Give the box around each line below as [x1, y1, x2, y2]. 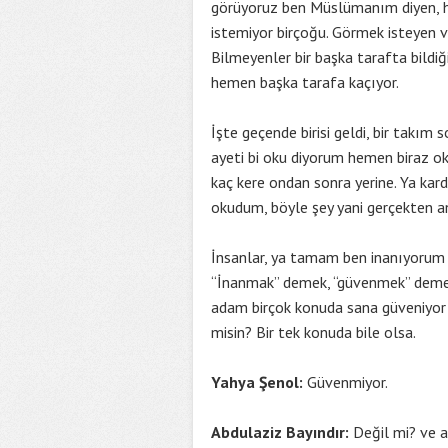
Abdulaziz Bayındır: [211, 422, 349, 442]
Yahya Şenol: [211, 372, 307, 392]
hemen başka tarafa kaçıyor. [211, 72, 399, 92]
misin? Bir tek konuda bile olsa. [211, 322, 416, 342]
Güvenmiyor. [307, 372, 388, 392]
